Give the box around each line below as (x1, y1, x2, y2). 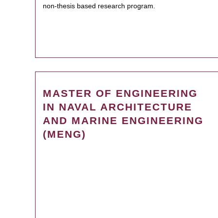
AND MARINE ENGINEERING (43, 115, 203, 126)
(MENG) (43, 128, 86, 140)
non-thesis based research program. (43, 2, 155, 10)
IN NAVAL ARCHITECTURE (43, 101, 192, 112)
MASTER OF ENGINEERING (43, 88, 198, 99)
